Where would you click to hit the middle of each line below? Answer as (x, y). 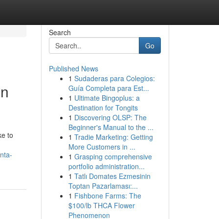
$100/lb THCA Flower (101, 205)
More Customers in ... (102, 147)
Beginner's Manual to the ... (111, 127)
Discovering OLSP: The (110, 117)
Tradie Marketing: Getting (113, 137)
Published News (73, 68)
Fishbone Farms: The (108, 196)
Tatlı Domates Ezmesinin (112, 176)
